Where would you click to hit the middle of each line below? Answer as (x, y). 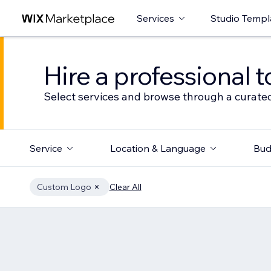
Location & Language (158, 148)
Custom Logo (64, 187)
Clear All (125, 187)
